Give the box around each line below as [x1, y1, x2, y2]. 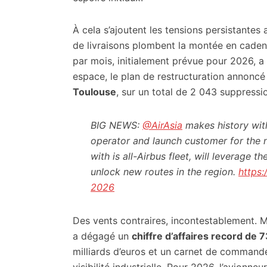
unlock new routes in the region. [91, 166, 238, 178]
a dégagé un [73, 230, 132, 242]
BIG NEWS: [91, 119, 142, 131]
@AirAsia [142, 119, 182, 131]
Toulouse [73, 86, 116, 98]
